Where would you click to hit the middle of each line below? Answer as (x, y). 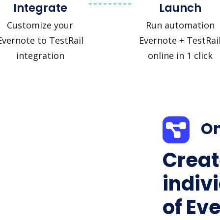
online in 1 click (180, 55)
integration (40, 55)
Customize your (40, 25)
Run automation (180, 25)
